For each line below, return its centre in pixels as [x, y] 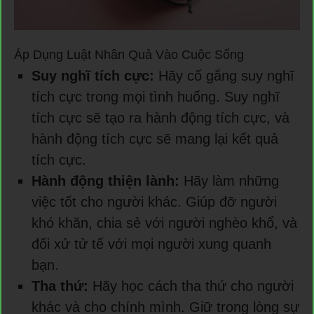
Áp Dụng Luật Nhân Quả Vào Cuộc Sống [129, 55]
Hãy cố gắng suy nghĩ [224, 76]
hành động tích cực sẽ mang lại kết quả [155, 139]
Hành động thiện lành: [105, 181]
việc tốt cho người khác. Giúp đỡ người [154, 202]
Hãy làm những [229, 181]
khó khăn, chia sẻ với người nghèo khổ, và [164, 223]
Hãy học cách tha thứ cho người [191, 286]
